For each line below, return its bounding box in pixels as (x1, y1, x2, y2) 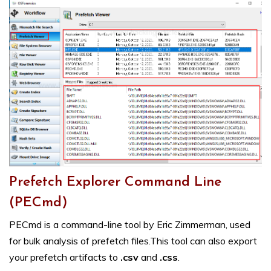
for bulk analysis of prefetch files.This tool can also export (9, 234, 257, 247)
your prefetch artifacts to (9, 250, 120, 263)
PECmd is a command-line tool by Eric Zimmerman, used (9, 218, 250, 230)
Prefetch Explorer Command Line (9, 175, 221, 189)
